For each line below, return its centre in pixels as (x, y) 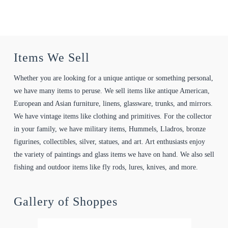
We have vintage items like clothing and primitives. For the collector (112, 116)
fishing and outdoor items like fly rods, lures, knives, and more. (106, 167)
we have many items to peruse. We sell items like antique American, (111, 91)
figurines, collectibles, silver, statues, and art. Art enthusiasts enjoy (109, 141)
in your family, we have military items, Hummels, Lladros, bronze (109, 129)
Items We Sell (51, 57)
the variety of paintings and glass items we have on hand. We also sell (114, 154)
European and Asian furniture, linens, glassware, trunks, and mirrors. (113, 103)
